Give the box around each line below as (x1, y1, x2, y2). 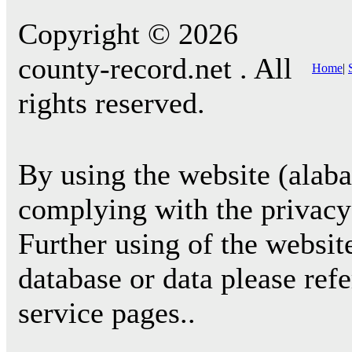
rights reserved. (18, 86, 205, 119)
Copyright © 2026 (18, 17, 238, 50)
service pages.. (18, 296, 196, 329)
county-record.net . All (18, 52, 292, 85)
